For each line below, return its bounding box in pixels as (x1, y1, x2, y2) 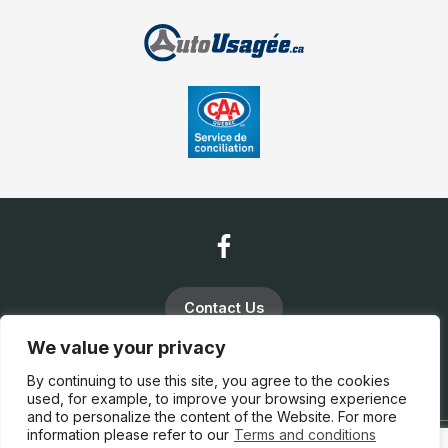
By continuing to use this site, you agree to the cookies (27, 372, 390, 389)
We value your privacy (27, 337, 226, 358)
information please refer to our (27, 426, 229, 443)
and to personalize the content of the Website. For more (27, 408, 397, 425)
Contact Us (184, 299, 264, 317)
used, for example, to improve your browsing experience (27, 390, 407, 407)
